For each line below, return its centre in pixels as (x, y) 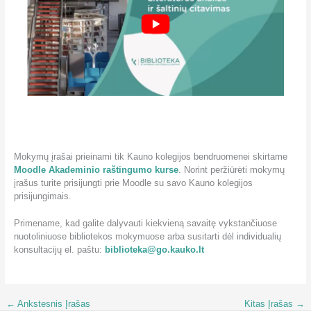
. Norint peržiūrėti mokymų (231, 170)
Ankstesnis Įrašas (52, 304)
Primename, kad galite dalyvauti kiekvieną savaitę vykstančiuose (145, 224)
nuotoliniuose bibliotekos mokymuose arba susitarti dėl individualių (147, 237)
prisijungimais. (42, 196)
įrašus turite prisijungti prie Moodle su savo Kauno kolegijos (133, 183)
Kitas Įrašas (270, 304)
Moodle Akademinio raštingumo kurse (96, 170)
